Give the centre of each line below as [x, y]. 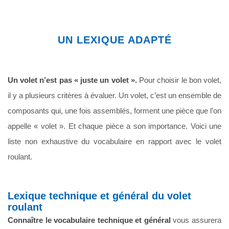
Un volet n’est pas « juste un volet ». [72, 80]
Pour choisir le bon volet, [179, 80]
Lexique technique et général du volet [99, 196]
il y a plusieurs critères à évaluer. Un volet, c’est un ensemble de [114, 95]
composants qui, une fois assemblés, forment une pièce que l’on [114, 110]
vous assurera [196, 220]
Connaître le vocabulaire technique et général [89, 220]
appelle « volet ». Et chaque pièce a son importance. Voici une [114, 126]
